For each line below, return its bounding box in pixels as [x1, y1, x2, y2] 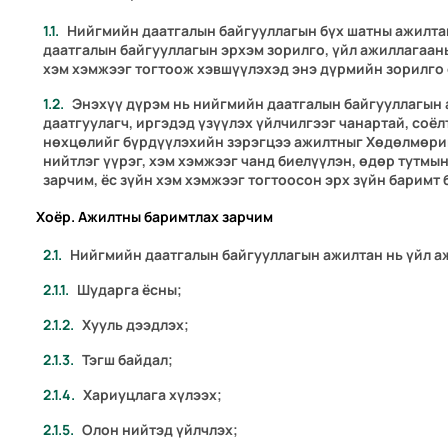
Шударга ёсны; [77, 280, 183, 300]
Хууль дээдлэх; [82, 315, 190, 335]
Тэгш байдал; [82, 350, 174, 370]
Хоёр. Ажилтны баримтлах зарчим [33, 207, 274, 227]
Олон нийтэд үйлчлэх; [82, 420, 239, 440]
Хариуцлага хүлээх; [83, 385, 223, 405]
